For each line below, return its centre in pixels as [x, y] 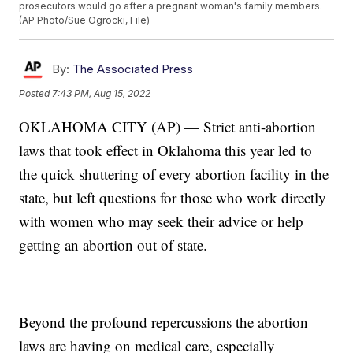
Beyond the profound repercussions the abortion [164, 322]
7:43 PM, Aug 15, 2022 [102, 94]
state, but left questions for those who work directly [173, 198]
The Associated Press [133, 69]
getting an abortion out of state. [113, 245]
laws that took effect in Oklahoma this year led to [166, 150]
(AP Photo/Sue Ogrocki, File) [85, 20]
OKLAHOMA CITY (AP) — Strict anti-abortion [168, 127]
